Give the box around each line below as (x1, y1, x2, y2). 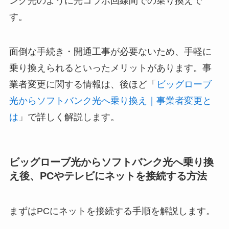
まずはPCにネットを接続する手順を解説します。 (9, 206, 215, 217)
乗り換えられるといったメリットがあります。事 (9, 62, 212, 73)
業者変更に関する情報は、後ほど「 (9, 79, 156, 89)
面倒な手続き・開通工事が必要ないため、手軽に (9, 46, 212, 57)
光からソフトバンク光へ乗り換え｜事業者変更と (9, 95, 212, 106)
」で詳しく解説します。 (18, 111, 120, 122)
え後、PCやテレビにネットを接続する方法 (9, 170, 207, 181)
